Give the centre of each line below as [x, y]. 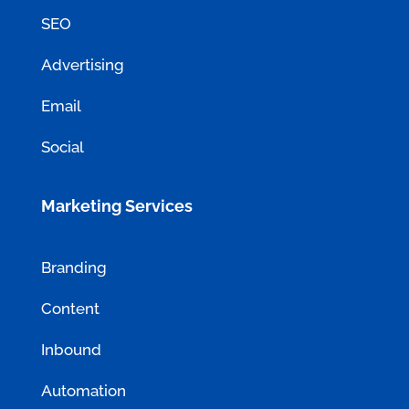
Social [62, 147]
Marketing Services [116, 205]
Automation [83, 390]
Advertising [82, 65]
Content [70, 308]
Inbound [71, 349]
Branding [73, 267]
